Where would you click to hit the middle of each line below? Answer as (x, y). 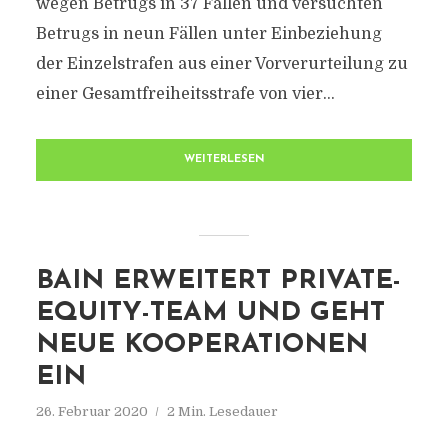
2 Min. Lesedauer (222, 411)
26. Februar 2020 (91, 411)
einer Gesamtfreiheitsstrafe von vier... (185, 94)
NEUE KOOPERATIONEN (201, 345)
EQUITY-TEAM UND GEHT (210, 313)
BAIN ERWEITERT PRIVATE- (218, 281)
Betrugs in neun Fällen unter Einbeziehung (208, 34)
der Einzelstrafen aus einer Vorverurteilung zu (221, 64)
